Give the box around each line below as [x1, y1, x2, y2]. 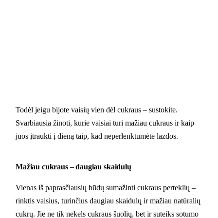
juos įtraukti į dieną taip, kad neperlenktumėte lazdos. [16, 132, 178, 141]
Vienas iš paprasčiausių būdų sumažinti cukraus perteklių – [16, 183, 196, 192]
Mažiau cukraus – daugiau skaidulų [16, 163, 131, 171]
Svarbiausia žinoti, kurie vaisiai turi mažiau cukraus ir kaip [16, 119, 194, 127]
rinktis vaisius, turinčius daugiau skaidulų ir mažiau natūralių [16, 197, 200, 205]
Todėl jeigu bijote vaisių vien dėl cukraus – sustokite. [16, 106, 178, 114]
